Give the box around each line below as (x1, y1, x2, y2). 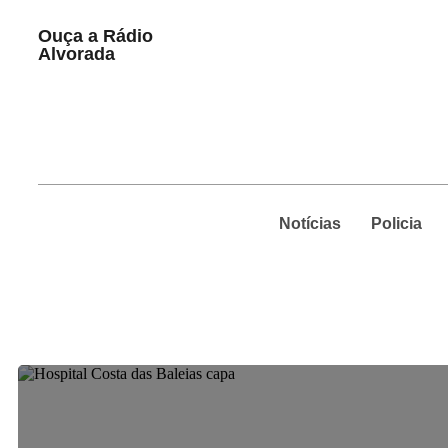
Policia (370, 215, 422, 232)
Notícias (278, 215, 341, 232)
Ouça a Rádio (38, 26, 153, 46)
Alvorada (38, 44, 115, 64)
